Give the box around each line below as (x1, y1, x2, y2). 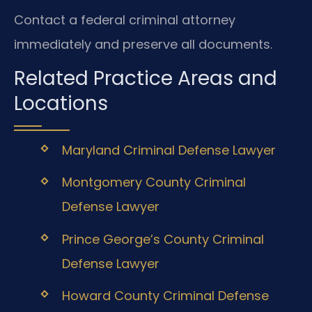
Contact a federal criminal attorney (14, 10, 235, 29)
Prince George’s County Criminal (61, 230, 264, 248)
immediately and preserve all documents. (14, 35, 272, 53)
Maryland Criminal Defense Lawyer (61, 141, 276, 159)
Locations (14, 90, 108, 118)
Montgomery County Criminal (61, 173, 246, 192)
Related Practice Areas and (14, 65, 277, 93)
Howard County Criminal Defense (61, 286, 269, 304)
